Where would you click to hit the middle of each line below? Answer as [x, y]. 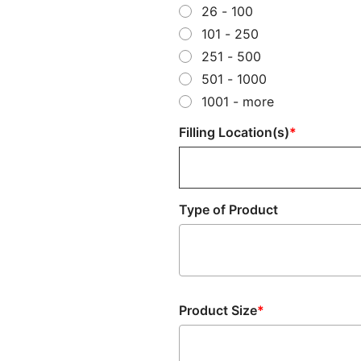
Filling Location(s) [234, 132]
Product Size [218, 310]
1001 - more [238, 102]
